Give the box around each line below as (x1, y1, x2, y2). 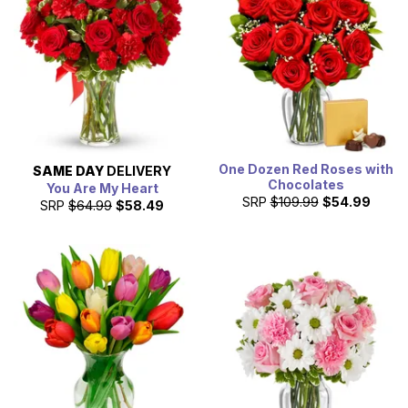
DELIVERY (104, 163, 171, 179)
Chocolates (268, 177, 344, 193)
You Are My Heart (46, 180, 158, 197)
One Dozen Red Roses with (219, 161, 393, 178)
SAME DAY (33, 163, 104, 179)
